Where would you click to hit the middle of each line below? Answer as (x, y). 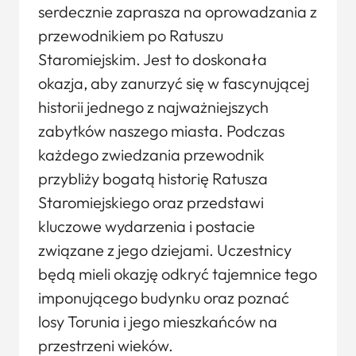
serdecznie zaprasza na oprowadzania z (178, 12)
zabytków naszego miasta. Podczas (161, 131)
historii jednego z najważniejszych (153, 107)
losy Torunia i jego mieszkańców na (158, 321)
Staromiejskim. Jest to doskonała (153, 59)
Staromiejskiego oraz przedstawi (151, 202)
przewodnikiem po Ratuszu (131, 35)
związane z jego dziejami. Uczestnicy (165, 250)
